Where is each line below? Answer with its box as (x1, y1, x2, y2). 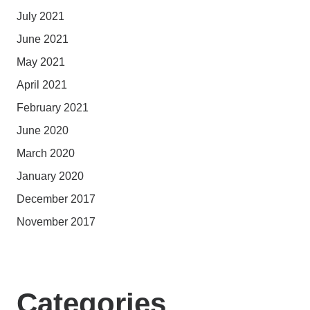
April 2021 (17, 79, 67, 91)
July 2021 (17, 10, 64, 22)
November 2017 (17, 216, 95, 228)
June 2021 (17, 33, 69, 45)
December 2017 (17, 193, 95, 205)
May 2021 (17, 56, 65, 68)
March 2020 (17, 147, 75, 159)
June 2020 (17, 125, 69, 136)
